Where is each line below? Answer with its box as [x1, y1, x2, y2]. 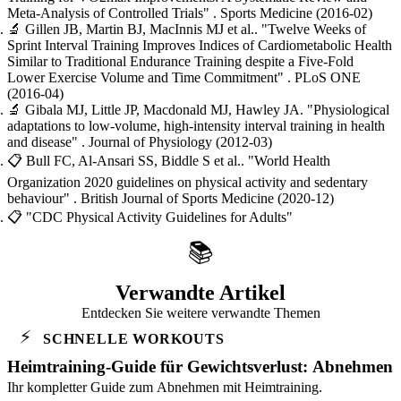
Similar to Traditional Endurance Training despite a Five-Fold [7, 54, 354, 70]
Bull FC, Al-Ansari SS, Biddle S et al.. [26, 153, 248, 169]
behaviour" [7, 191, 73, 207]
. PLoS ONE [287, 70, 361, 86]
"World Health [248, 153, 330, 169]
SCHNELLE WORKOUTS [43, 331, 225, 347]
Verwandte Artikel [115, 281, 286, 305]
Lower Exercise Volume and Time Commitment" [7, 70, 287, 86]
